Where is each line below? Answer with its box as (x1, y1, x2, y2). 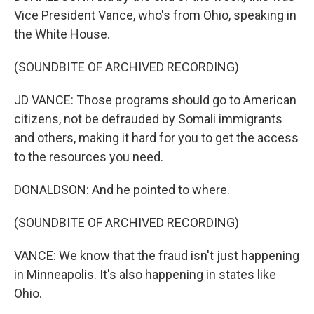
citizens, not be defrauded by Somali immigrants (14, 111, 282, 126)
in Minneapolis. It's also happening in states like (14, 267, 276, 282)
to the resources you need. (14, 149, 163, 164)
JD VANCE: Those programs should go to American (14, 93, 296, 107)
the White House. (14, 27, 110, 41)
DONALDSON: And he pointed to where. (14, 182, 230, 197)
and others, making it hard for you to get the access (14, 130, 299, 145)
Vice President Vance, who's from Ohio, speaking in (14, 8, 296, 22)
